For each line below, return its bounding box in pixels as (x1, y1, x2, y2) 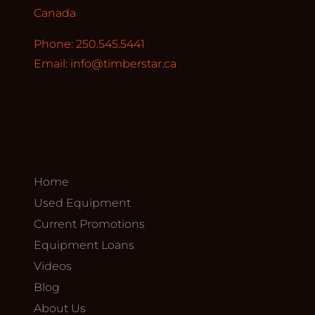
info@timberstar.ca (70, 56, 176, 70)
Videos (34, 259, 72, 273)
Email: (34, 56, 70, 70)
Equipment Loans (34, 238, 134, 252)
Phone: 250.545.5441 (34, 37, 145, 51)
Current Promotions (34, 217, 145, 231)
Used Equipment (34, 195, 131, 210)
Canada (34, 6, 76, 20)
